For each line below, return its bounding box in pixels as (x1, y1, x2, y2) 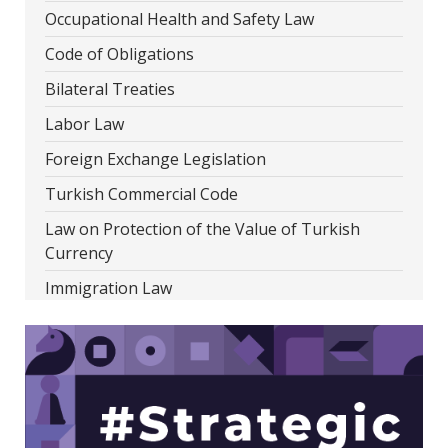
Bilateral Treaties (45, 78, 175, 100)
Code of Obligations (45, 43, 194, 65)
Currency (45, 242, 113, 264)
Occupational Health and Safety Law (45, 8, 314, 30)
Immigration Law (45, 277, 172, 299)
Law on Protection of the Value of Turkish (45, 218, 360, 240)
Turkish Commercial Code (45, 183, 238, 205)
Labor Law (45, 113, 124, 135)
